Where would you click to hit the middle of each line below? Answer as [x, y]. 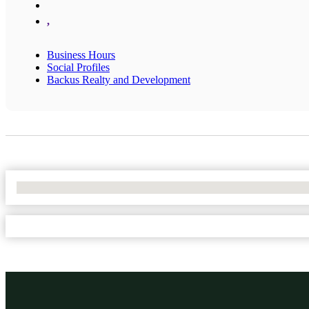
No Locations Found [62, 187]
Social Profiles [78, 67]
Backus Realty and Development [119, 79]
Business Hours [81, 54]
